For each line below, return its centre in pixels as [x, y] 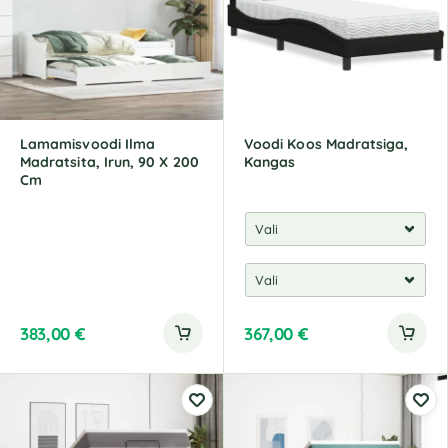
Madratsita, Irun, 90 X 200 [109, 162]
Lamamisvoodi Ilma [88, 144]
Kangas [270, 162]
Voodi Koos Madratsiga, [326, 144]
